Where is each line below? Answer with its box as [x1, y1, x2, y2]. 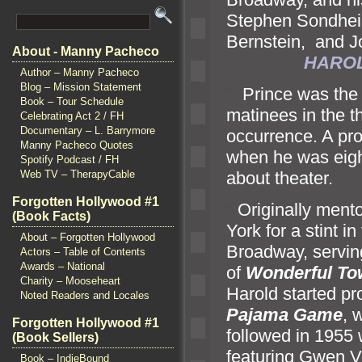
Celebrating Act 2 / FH [20, 110, 124, 122]
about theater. [226, 167, 333, 188]
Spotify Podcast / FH [20, 154, 119, 166]
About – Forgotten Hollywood [20, 231, 155, 243]
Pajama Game [226, 305, 343, 326]
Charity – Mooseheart [20, 275, 120, 287]
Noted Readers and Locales [20, 289, 149, 301]
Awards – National [20, 260, 105, 272]
